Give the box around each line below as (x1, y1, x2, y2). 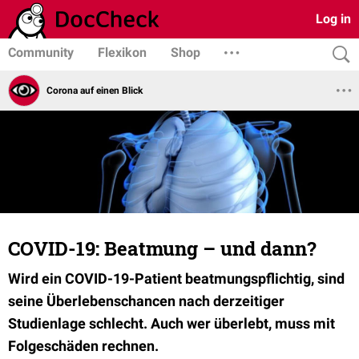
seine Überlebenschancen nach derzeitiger (8, 292, 284, 309)
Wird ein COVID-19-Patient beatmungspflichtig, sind (8, 270, 345, 287)
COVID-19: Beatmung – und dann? (8, 236, 317, 261)
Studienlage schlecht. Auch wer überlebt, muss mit (8, 315, 335, 332)
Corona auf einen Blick (46, 84, 143, 96)
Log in (316, 11, 351, 26)
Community (8, 45, 74, 60)
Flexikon (98, 45, 147, 60)
